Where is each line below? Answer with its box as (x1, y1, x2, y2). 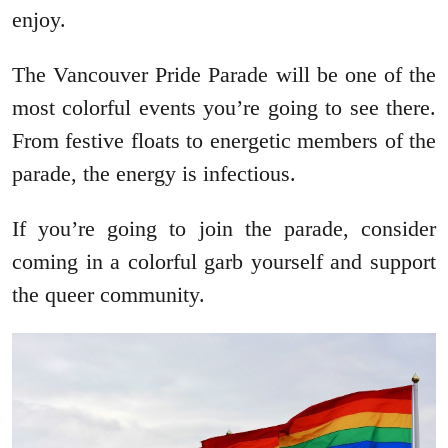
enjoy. (12, 6, 66, 32)
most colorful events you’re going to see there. (12, 94, 436, 120)
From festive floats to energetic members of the (12, 127, 436, 153)
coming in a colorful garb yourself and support (12, 248, 436, 274)
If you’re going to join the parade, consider (12, 215, 436, 241)
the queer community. (12, 281, 205, 307)
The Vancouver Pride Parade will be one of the (12, 61, 436, 87)
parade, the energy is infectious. (12, 160, 296, 186)
